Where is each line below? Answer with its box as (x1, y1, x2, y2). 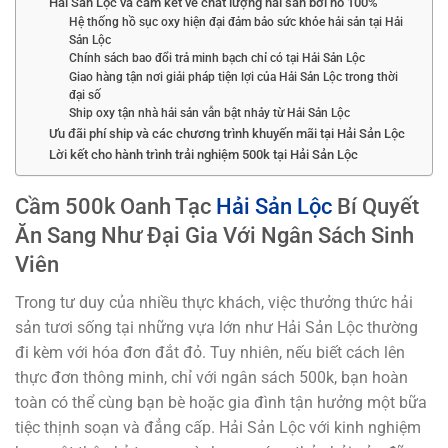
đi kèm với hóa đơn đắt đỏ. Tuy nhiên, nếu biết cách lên (15, 342, 405, 362)
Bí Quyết (332, 192, 419, 219)
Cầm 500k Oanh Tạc (15, 192, 216, 219)
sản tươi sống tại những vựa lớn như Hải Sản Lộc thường (15, 317, 418, 337)
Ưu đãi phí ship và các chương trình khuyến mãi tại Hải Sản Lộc (48, 125, 405, 141)
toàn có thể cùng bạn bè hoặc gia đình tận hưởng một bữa (15, 392, 427, 412)
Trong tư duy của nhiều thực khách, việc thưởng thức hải (15, 292, 413, 312)
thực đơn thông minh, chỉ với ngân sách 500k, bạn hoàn (15, 367, 408, 387)
